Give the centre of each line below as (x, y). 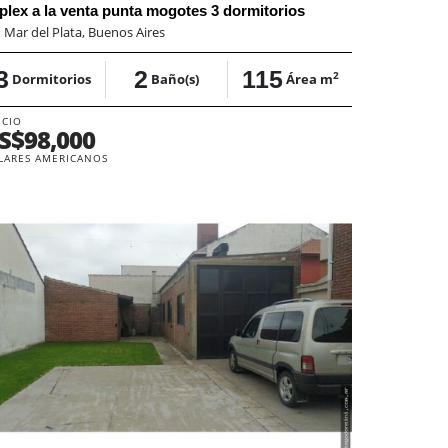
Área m (309, 78)
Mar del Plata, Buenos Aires (85, 31)
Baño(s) (175, 78)
